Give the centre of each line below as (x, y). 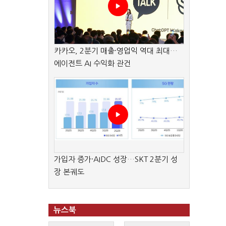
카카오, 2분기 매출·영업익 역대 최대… (116, 51)
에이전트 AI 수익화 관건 (92, 63)
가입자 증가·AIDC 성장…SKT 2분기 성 (116, 159)
